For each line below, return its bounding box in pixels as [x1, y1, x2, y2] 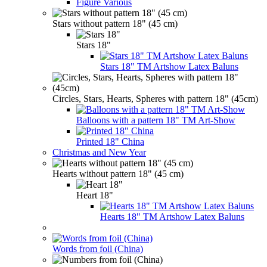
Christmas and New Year [52, 147, 146, 157]
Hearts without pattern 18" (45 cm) [52, 168, 184, 179]
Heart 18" [76, 190, 113, 200]
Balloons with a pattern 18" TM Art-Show [76, 114, 235, 125]
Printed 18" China [76, 136, 144, 147]
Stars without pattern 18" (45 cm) [52, 18, 178, 29]
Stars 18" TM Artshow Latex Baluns [100, 61, 238, 72]
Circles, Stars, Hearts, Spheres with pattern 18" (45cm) [52, 93, 258, 104]
